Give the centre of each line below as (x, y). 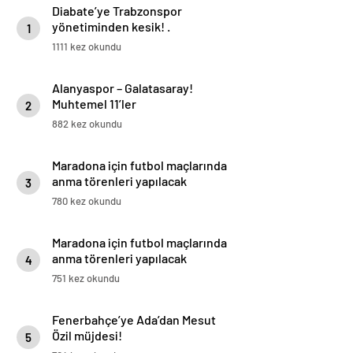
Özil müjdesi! (87, 336)
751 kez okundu (86, 279)
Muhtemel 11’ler (94, 104)
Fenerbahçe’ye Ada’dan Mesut (134, 320)
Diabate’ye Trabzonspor (117, 11)
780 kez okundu (87, 201)
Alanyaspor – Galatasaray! (123, 88)
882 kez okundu (87, 124)
